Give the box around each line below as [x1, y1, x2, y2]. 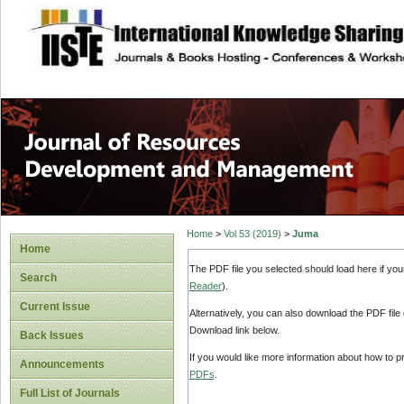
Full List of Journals [20, 387, 120, 399]
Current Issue [20, 300, 90, 313]
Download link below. [188, 325, 280, 336]
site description [115, 19, 234, 37]
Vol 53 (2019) [223, 228, 281, 240]
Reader [188, 280, 222, 291]
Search [20, 271, 57, 284]
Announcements [20, 358, 105, 371]
